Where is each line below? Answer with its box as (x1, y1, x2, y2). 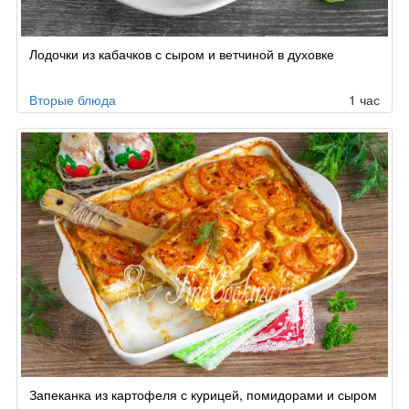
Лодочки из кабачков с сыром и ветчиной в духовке (29, 45, 334, 64)
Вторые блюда (29, 90, 116, 110)
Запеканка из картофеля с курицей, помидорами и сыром (29, 385, 377, 404)
